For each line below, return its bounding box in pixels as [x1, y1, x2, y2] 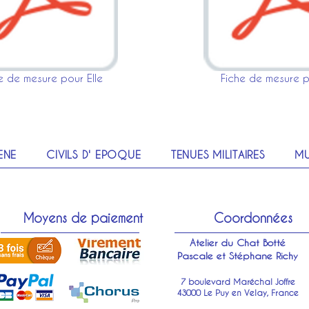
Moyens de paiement [23, 210, 143, 225]
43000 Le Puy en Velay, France [177, 288, 299, 297]
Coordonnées [214, 210, 292, 225]
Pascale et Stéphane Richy [177, 250, 298, 261]
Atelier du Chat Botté [190, 237, 286, 248]
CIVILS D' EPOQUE [46, 148, 141, 161]
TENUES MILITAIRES [170, 148, 265, 161]
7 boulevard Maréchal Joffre [180, 277, 295, 286]
